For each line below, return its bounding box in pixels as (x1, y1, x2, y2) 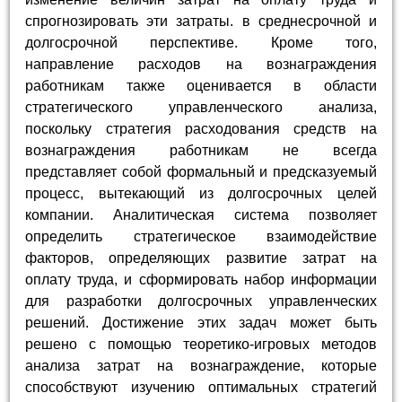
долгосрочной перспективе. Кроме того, (25, 34, 377, 50)
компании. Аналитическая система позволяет (25, 206, 377, 223)
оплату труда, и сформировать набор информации (25, 271, 377, 287)
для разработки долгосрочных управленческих (25, 293, 377, 309)
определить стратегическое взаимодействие (25, 228, 377, 244)
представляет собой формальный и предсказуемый (25, 163, 377, 179)
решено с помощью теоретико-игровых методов (25, 336, 377, 352)
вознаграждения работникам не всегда (25, 142, 377, 158)
